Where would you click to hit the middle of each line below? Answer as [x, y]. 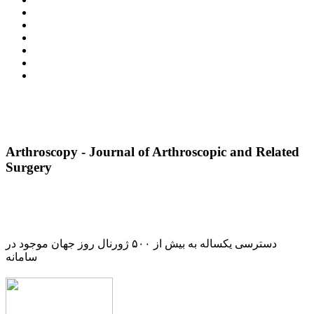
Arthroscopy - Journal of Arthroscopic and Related [152, 151]
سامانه [21, 257]
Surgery [29, 167]
